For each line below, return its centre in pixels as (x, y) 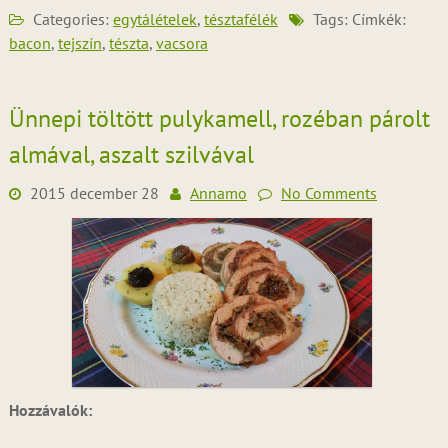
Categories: (70, 19)
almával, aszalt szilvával (131, 154)
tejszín (79, 43)
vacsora (181, 43)
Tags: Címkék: (357, 19)
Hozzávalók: (50, 410)
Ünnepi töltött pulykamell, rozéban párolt (219, 118)
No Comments (328, 193)
